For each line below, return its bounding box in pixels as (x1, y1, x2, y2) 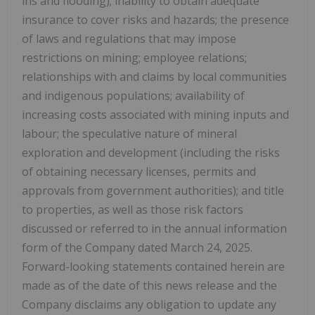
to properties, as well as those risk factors (22, 201, 243, 217)
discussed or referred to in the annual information (22, 220, 287, 236)
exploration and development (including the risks (22, 144, 280, 160)
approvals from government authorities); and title (22, 182, 284, 198)
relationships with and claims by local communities (22, 68, 287, 84)
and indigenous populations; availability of (22, 87, 245, 103)
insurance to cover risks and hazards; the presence (22, 11, 289, 27)
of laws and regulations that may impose (22, 30, 236, 46)
